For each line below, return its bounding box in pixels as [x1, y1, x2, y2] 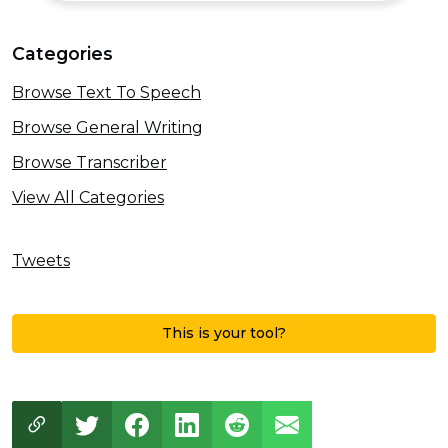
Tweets [12, 251, 70, 271]
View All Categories [12, 187, 164, 207]
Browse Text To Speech [12, 83, 201, 103]
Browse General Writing [12, 118, 203, 138]
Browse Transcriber [12, 152, 167, 172]
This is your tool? [162, 323, 286, 342]
